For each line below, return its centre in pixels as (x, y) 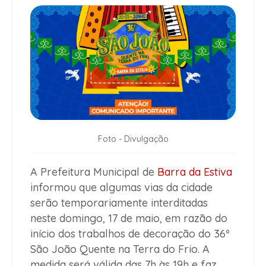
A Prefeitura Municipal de (94, 172)
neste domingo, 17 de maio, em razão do (129, 218)
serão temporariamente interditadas (119, 202)
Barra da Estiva (195, 172)
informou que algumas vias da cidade (121, 187)
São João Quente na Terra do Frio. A (120, 249)
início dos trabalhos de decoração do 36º (130, 233)
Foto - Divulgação (133, 139)
